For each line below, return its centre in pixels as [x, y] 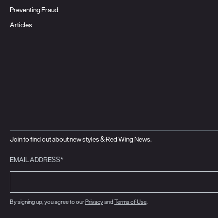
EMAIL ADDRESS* [36, 160]
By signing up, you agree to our [47, 202]
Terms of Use [130, 202]
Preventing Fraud [34, 10]
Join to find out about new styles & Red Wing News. [81, 139]
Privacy [94, 202]
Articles [21, 25]
